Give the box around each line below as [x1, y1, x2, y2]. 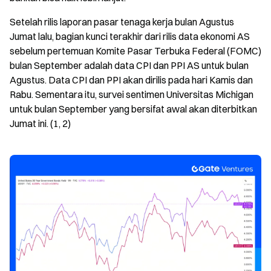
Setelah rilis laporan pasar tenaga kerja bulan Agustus [10, 16, 234, 28]
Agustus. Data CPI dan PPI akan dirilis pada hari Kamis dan [10, 74, 253, 87]
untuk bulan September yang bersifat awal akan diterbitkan [10, 103, 257, 116]
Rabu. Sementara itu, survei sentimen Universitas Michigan [10, 88, 253, 101]
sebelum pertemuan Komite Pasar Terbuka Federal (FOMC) [10, 45, 261, 57]
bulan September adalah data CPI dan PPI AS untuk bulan [10, 59, 249, 72]
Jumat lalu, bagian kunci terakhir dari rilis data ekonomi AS [10, 30, 250, 43]
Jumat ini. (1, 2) [10, 117, 71, 130]
